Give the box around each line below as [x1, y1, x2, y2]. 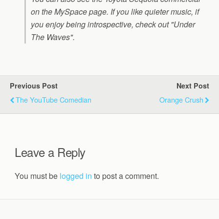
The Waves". [31, 31, 75, 43]
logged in [60, 170, 92, 181]
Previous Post [10, 81, 58, 90]
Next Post [176, 81, 209, 90]
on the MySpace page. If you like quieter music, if [31, 6, 199, 17]
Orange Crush [159, 94, 203, 105]
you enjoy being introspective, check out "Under [31, 19, 195, 30]
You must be [15, 170, 60, 181]
